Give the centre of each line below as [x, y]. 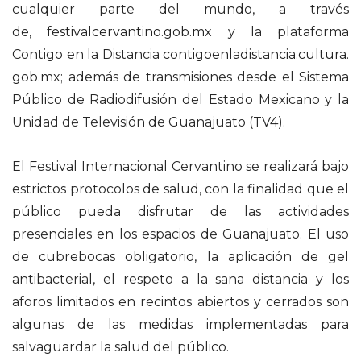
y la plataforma [280, 32]
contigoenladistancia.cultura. [256, 55]
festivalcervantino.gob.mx [130, 32]
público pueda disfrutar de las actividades [180, 212]
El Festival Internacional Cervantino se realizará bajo [180, 167]
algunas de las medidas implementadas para [180, 325]
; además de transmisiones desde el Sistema [205, 77]
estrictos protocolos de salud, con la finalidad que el [180, 189]
